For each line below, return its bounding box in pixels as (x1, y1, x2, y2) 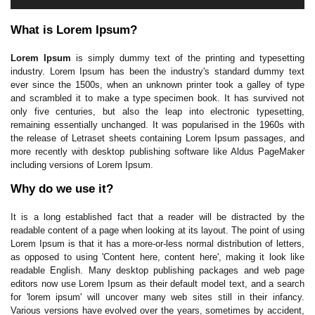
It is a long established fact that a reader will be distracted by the (11, 212, 304, 222)
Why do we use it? (11, 182, 113, 195)
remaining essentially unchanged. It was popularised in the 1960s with (11, 120, 304, 130)
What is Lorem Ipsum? (11, 23, 137, 37)
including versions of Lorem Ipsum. (11, 160, 153, 170)
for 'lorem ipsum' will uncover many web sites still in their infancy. (11, 292, 304, 302)
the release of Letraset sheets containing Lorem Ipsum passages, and (11, 133, 304, 143)
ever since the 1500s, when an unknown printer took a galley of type (11, 79, 304, 90)
